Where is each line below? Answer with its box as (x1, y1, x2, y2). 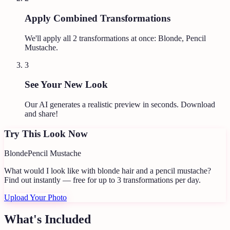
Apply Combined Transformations (25, 12, 170, 24)
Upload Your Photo (4, 193, 67, 202)
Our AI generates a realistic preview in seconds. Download (25, 100, 215, 109)
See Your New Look (25, 79, 108, 90)
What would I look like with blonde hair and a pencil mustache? (4, 166, 211, 176)
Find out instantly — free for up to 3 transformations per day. (4, 176, 201, 185)
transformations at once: (77, 33, 156, 43)
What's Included (4, 213, 91, 226)
